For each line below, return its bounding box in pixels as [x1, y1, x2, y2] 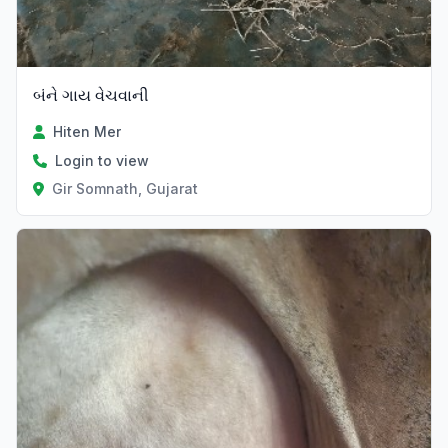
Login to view [55, 151, 149, 169]
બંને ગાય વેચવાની [33, 84, 149, 105]
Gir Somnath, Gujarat [51, 179, 198, 197]
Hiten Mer [53, 122, 122, 140]
